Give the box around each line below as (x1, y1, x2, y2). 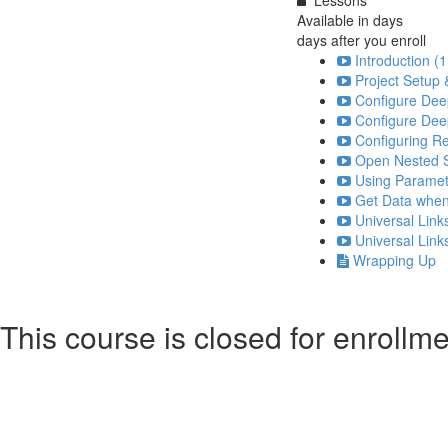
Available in (297, 9, 373, 30)
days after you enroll (297, 29, 426, 50)
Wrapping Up (353, 249, 436, 270)
